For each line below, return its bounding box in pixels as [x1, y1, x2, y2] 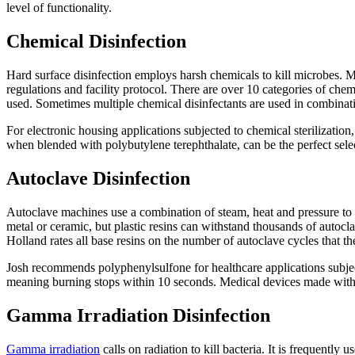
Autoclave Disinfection [6, 168, 190, 189]
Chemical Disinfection [6, 31, 186, 52]
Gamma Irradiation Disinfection [6, 304, 270, 326]
